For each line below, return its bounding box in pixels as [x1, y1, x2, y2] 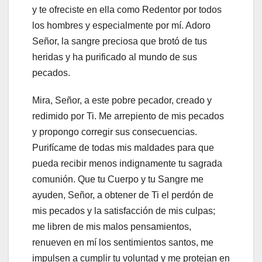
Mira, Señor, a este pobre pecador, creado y [32, 95, 212, 106]
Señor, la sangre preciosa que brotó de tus [32, 36, 207, 47]
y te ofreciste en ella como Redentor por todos [32, 5, 222, 15]
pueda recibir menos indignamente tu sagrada [32, 158, 222, 169]
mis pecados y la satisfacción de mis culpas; [32, 206, 215, 216]
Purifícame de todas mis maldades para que [32, 143, 214, 153]
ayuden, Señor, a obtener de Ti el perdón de [32, 190, 213, 201]
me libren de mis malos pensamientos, [32, 222, 191, 232]
